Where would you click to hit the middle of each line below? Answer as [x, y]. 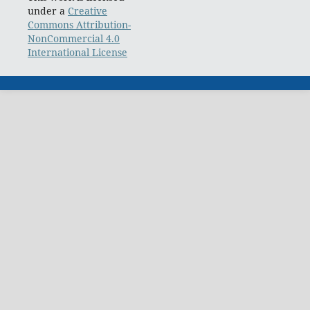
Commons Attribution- [79, 25]
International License [77, 53]
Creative [87, 11]
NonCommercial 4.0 [73, 39]
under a [47, 11]
